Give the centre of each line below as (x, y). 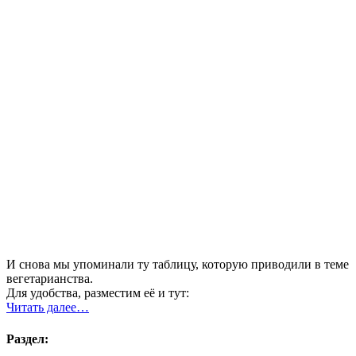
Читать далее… (48, 308)
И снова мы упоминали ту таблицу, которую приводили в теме (178, 265)
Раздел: (27, 339)
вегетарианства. (50, 279)
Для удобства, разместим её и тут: (98, 293)
